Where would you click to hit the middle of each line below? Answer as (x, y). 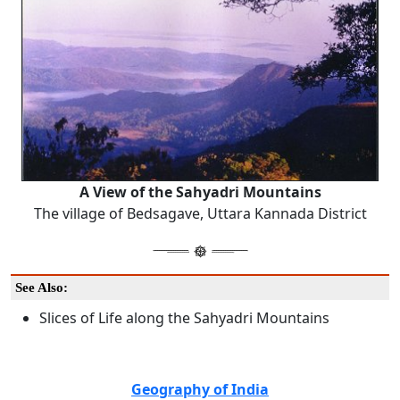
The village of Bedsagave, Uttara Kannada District (200, 214)
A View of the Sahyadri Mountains (200, 192)
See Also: (42, 288)
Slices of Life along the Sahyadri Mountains (184, 318)
